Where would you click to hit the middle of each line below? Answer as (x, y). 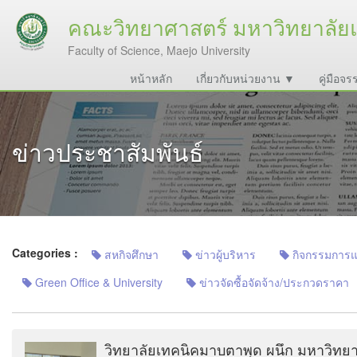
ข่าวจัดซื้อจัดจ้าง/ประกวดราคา (273, 282)
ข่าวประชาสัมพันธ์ (108, 152)
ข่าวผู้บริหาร (224, 254)
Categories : (47, 253)
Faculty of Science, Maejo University (159, 50)
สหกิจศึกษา (130, 254)
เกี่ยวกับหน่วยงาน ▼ (245, 78)
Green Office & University (97, 282)
